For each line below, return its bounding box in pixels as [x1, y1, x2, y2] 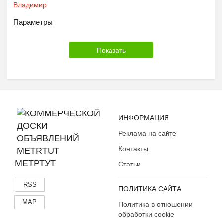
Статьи [118, 160, 141, 168]
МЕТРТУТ [15, 158, 55, 168]
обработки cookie [118, 210, 174, 218]
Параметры [13, 18, 53, 26]
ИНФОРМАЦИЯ [118, 114, 169, 122]
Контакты [118, 145, 148, 153]
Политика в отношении [118, 200, 193, 208]
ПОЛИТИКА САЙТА [118, 185, 181, 193]
